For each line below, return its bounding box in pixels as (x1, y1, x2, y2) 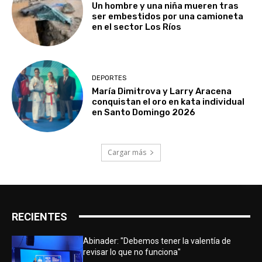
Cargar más (108, 147, 146, 157)
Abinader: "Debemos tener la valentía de (83, 236, 232, 246)
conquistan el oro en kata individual (92, 96, 245, 108)
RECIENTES (12, 210, 67, 223)
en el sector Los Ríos (92, 21, 182, 32)
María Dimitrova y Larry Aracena (92, 86, 232, 97)
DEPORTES (92, 74, 127, 82)
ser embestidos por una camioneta (92, 11, 244, 22)
